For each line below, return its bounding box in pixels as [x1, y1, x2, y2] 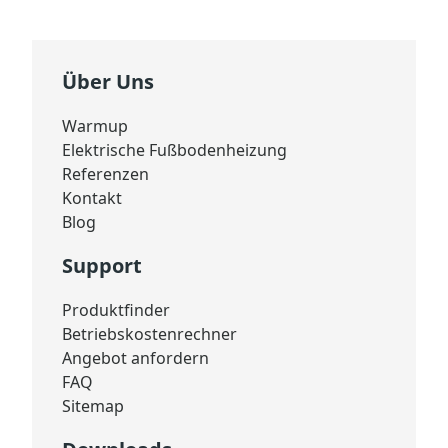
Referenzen [62, 162, 149, 185]
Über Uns [62, 67, 154, 95]
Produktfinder [62, 298, 170, 321]
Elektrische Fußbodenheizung [62, 138, 287, 161]
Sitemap [62, 394, 124, 417]
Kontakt [62, 186, 122, 209]
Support [62, 251, 142, 279]
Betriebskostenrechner [62, 322, 237, 345]
